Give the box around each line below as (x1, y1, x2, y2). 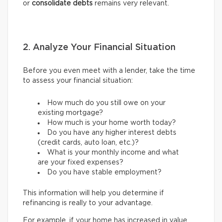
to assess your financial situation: (23, 77, 133, 85)
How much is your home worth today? (47, 119, 176, 127)
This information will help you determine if (23, 190, 164, 197)
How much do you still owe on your (47, 100, 166, 107)
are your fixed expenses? (38, 159, 123, 166)
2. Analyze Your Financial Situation (23, 43, 175, 53)
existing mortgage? (38, 110, 103, 117)
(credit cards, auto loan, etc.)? (38, 139, 139, 147)
